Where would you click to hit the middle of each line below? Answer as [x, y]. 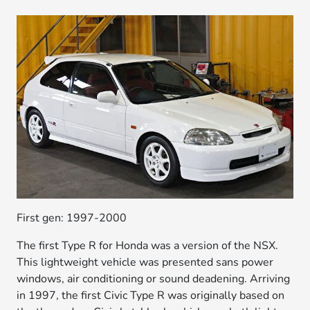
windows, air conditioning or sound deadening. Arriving [154, 279]
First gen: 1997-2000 [72, 218]
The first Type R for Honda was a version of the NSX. [148, 246]
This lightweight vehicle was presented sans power [145, 263]
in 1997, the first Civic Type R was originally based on [151, 296]
